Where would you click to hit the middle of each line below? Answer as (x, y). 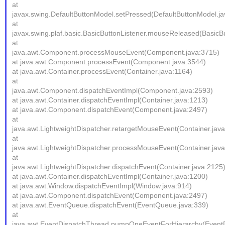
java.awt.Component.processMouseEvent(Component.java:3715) (116, 52)
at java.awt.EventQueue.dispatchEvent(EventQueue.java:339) (110, 205)
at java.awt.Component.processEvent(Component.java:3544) (109, 62)
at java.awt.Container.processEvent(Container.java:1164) (102, 71)
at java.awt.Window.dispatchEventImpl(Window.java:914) (102, 186)
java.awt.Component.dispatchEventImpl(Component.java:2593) (113, 90)
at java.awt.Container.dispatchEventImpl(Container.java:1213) (110, 100)
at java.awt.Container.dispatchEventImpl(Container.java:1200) (110, 176)
